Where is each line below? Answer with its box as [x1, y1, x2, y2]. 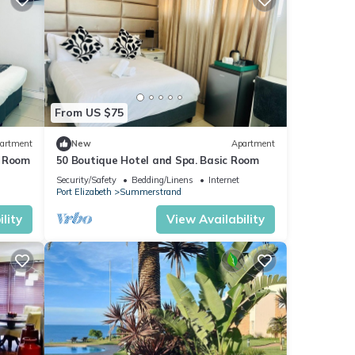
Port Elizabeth [55, 185, 112, 197]
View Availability [166, 211, 265, 227]
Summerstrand [119, 185, 181, 197]
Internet [208, 174, 239, 185]
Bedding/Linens [131, 174, 193, 185]
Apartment [231, 138, 275, 150]
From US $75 [54, 105, 124, 120]
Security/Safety [55, 174, 116, 185]
